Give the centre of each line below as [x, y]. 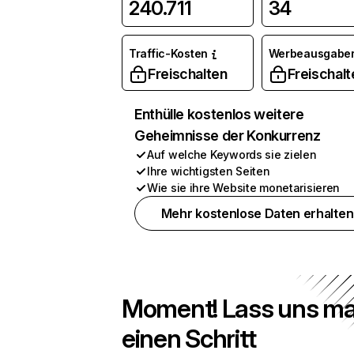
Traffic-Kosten [169, 53]
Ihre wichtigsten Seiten [209, 171]
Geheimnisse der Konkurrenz [228, 136]
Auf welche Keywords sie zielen [232, 154]
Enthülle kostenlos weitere [219, 114]
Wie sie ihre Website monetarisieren [244, 188]
